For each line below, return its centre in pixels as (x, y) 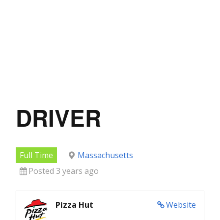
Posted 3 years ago (64, 171)
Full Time (36, 155)
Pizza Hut (74, 205)
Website (181, 205)
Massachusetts (105, 155)
